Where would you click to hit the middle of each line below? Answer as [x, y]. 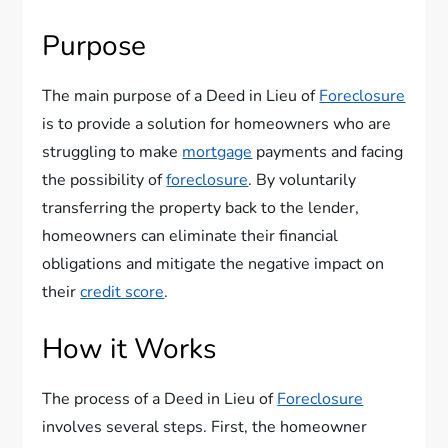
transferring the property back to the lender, [201, 208]
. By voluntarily [302, 180]
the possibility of [104, 180]
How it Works [129, 349]
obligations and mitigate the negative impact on [213, 264]
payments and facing [328, 152]
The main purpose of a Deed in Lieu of [181, 96]
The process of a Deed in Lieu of [160, 399]
